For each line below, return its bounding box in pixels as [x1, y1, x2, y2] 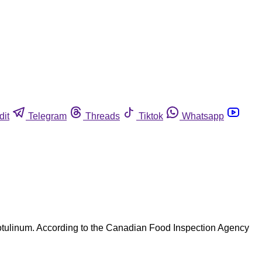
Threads [85, 111, 120, 121]
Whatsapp [182, 111, 224, 121]
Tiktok [139, 111, 163, 121]
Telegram [28, 111, 67, 121]
